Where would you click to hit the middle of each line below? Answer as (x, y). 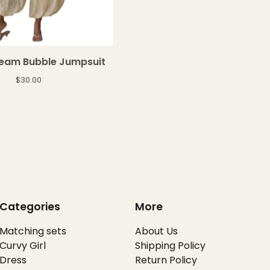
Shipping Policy (170, 246)
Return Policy (166, 260)
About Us (156, 231)
